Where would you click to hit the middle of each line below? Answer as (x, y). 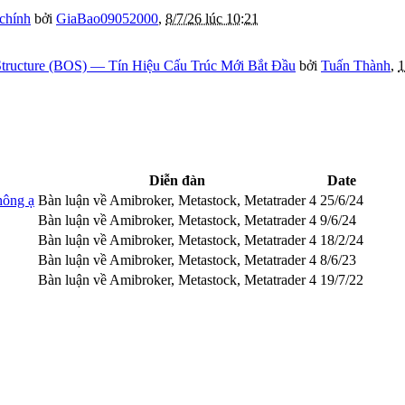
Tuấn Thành (356, 66)
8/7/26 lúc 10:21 (212, 19)
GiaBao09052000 (107, 19)
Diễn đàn (177, 181)
